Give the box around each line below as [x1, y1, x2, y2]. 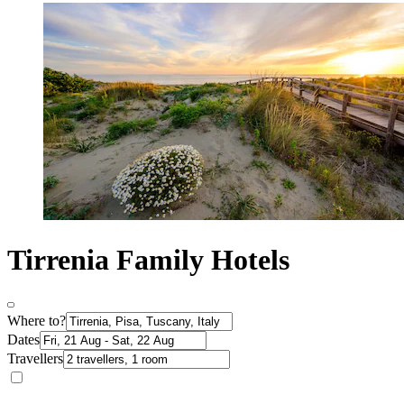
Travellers [7, 351, 63, 367]
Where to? [7, 313, 66, 329]
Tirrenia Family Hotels [7, 243, 289, 276]
